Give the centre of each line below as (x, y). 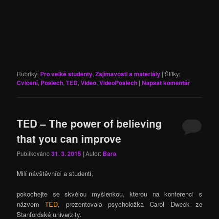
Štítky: (173, 74)
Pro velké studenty (66, 74)
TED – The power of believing (89, 123)
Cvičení (27, 83)
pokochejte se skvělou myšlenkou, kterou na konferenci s (109, 194)
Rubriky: (28, 74)
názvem (31, 204)
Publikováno (34, 153)
